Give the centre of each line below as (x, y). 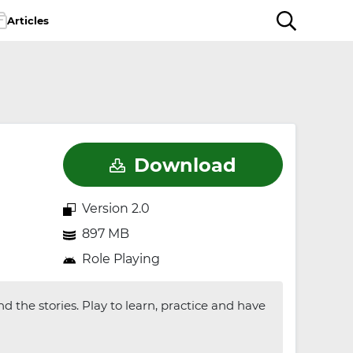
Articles (28, 20)
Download (185, 165)
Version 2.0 (114, 208)
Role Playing (121, 259)
